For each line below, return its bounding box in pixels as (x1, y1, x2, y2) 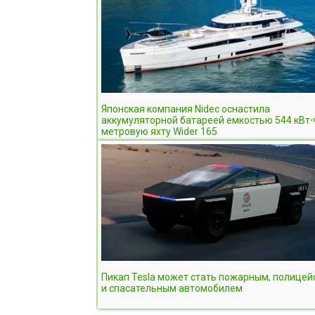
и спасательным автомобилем (101, 282, 243, 294)
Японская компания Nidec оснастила (101, 103, 270, 115)
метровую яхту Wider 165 (101, 125, 217, 137)
